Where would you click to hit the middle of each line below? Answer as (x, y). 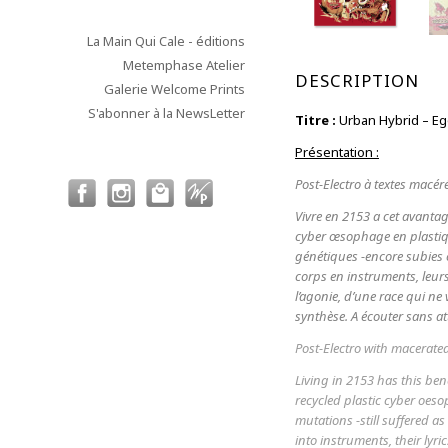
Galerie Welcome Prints (174, 89)
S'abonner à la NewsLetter (166, 113)
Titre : (315, 120)
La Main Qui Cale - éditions (166, 41)
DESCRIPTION (357, 80)
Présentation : (337, 152)
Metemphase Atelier (184, 65)
